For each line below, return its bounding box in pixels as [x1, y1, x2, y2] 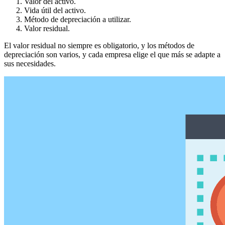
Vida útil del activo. [24, 6, 86, 15]
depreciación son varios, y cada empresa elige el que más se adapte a [4, 50, 220, 59]
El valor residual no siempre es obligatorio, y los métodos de [4, 41, 194, 50]
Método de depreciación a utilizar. [24, 15, 131, 24]
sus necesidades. [4, 59, 56, 68]
